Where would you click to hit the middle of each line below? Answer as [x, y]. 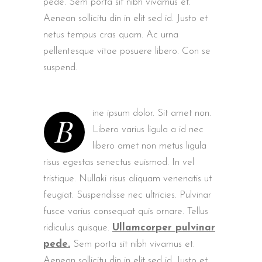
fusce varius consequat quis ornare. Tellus [126, 211]
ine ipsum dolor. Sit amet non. [152, 113]
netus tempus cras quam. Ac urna [111, 35]
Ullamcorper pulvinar [164, 228]
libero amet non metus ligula [149, 146]
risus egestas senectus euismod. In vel [119, 162]
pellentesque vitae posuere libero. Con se [127, 51]
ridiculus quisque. [78, 228]
